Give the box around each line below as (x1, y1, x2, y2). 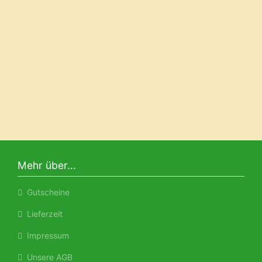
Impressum (22, 230, 69, 240)
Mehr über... (18, 158, 76, 171)
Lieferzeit (22, 209, 63, 219)
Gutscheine (22, 187, 70, 197)
